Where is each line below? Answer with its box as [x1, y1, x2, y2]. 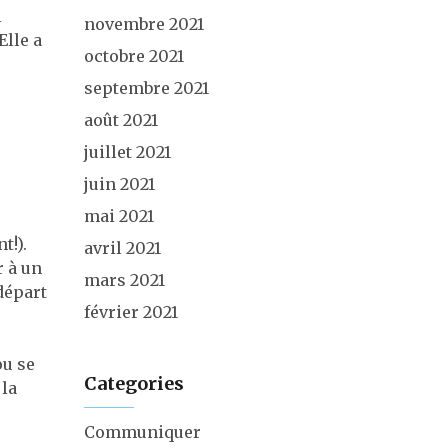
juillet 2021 [83, 142, 171, 162]
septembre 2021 [83, 78, 209, 98]
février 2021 [83, 302, 178, 322]
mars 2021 [83, 270, 165, 290]
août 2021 [83, 110, 158, 130]
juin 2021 [83, 174, 155, 194]
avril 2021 [83, 238, 161, 258]
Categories [83, 372, 184, 395]
